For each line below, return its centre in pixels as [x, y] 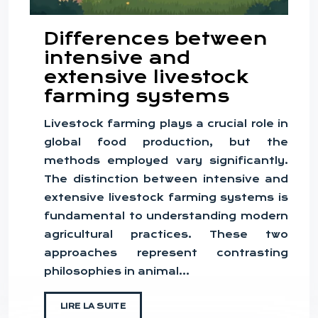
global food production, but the [166, 142]
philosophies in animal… [117, 271]
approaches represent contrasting [166, 252]
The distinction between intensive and [166, 179]
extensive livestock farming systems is [166, 197]
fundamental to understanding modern [166, 215]
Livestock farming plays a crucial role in [166, 123]
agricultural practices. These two [166, 234]
